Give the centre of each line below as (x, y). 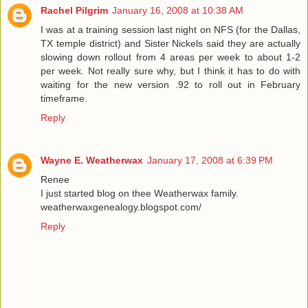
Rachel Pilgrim (74, 10)
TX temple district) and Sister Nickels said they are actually (170, 43)
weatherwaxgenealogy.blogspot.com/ (121, 207)
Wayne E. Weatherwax (92, 160)
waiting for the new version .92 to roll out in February (170, 84)
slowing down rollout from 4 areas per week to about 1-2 (170, 57)
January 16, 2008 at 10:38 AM (178, 10)
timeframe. (64, 98)
